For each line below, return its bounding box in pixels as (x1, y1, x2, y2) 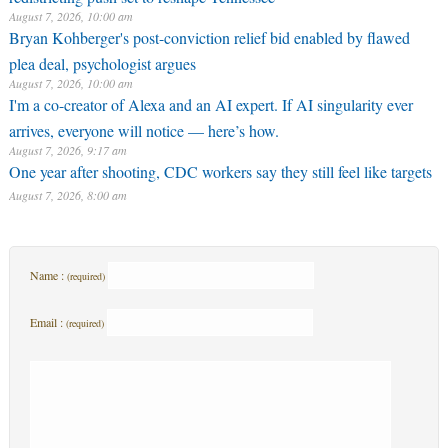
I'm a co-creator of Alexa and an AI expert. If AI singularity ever (8, 94, 413, 115)
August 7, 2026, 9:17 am (8, 142, 127, 158)
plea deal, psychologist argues (8, 53, 196, 69)
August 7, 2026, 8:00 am (8, 187, 127, 203)
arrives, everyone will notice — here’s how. (8, 120, 279, 136)
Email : (29, 314, 66, 330)
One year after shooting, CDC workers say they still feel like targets (8, 161, 432, 182)
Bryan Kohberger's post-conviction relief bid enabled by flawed (8, 27, 410, 48)
